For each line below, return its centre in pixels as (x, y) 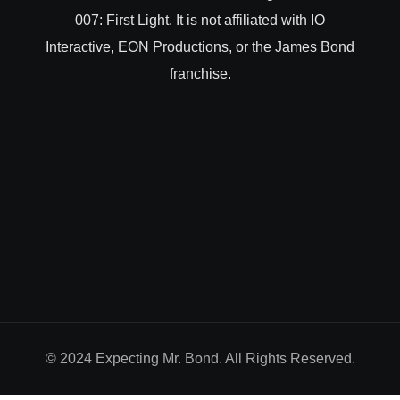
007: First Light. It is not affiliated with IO (200, 20)
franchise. (200, 74)
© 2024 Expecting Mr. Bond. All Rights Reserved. (200, 358)
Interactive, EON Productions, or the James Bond (200, 47)
